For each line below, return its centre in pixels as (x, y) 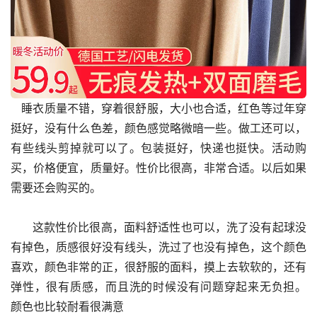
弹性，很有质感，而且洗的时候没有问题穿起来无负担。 (158, 287)
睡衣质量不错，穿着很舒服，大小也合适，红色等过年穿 (16, 108)
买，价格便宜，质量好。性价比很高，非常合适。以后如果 (158, 168)
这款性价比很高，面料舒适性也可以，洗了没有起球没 (22, 227)
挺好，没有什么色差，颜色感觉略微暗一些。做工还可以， (158, 128)
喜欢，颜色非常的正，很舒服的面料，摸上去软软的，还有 (158, 267)
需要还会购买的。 (56, 188)
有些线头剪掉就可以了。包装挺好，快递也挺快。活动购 (158, 148)
